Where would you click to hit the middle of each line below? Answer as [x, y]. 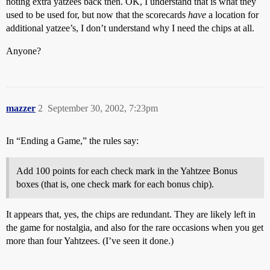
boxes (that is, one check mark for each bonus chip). [115, 184]
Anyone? [24, 51]
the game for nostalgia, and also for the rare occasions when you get [135, 228]
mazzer [21, 108]
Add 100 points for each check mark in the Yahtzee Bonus [127, 171]
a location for [232, 15]
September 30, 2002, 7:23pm [103, 108]
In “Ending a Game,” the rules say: [72, 141]
